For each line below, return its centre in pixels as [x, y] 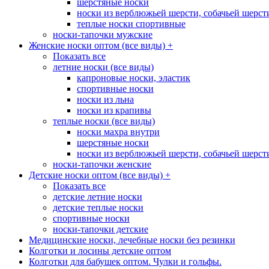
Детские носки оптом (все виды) [97, 175]
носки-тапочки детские [101, 229]
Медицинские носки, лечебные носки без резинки [132, 240]
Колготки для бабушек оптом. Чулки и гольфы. [125, 262]
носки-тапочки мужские [103, 35]
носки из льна [105, 100]
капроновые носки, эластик [134, 78]
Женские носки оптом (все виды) [98, 46]
